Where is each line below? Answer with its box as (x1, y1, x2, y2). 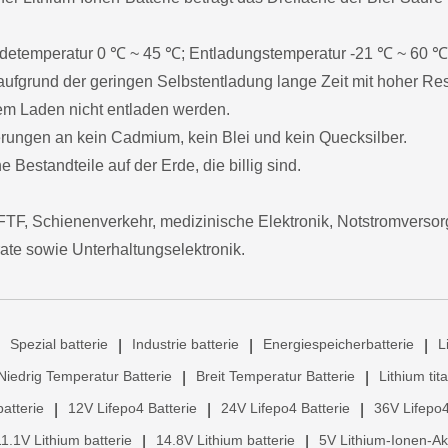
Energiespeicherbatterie (263, 335, 414, 352)
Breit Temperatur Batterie (196, 367, 355, 384)
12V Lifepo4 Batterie (68, 399, 197, 416)
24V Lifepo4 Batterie (221, 399, 350, 416)
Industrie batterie (132, 335, 239, 352)
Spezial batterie (10, 335, 108, 352)
